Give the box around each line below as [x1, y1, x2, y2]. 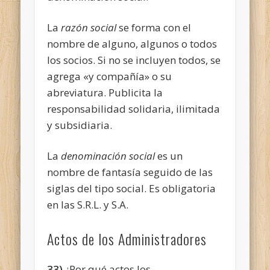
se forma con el [116, 20, 192, 34]
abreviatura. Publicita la [47, 85, 163, 99]
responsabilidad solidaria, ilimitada [47, 101, 221, 116]
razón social [61, 20, 117, 34]
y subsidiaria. [47, 118, 113, 132]
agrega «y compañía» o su [47, 69, 172, 83]
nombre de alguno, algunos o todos [47, 36, 218, 51]
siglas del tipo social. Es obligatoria [47, 181, 216, 195]
